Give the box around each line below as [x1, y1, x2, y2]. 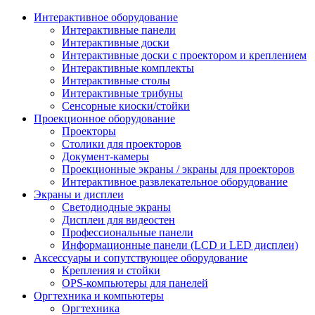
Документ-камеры [62, 150, 149, 163]
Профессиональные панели [62, 226, 193, 239]
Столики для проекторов [62, 138, 181, 150]
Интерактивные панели [62, 24, 176, 37]
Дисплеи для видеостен [62, 214, 175, 226]
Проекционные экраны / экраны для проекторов [62, 163, 295, 176]
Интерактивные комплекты [62, 62, 194, 75]
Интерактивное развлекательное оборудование [62, 176, 288, 188]
